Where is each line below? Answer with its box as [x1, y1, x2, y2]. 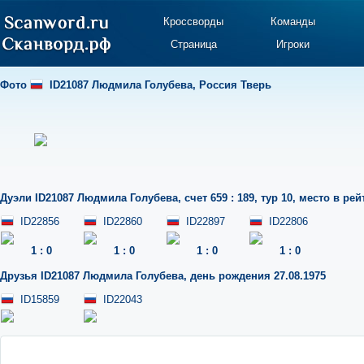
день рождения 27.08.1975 [190, 270, 326, 282]
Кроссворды [163, 15, 224, 28]
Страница [170, 38, 217, 50]
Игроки [275, 38, 310, 50]
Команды [270, 15, 315, 28]
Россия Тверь [199, 79, 271, 91]
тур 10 [261, 192, 292, 204]
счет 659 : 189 [184, 192, 254, 204]
